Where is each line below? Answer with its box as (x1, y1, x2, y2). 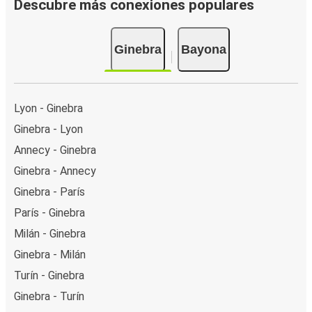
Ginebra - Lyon (14, 122, 83, 136)
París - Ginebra (14, 205, 85, 219)
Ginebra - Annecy (14, 164, 96, 178)
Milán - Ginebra (14, 226, 86, 240)
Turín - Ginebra (14, 268, 84, 282)
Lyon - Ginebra (14, 101, 83, 115)
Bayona (180, 42, 226, 56)
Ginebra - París (14, 185, 85, 198)
